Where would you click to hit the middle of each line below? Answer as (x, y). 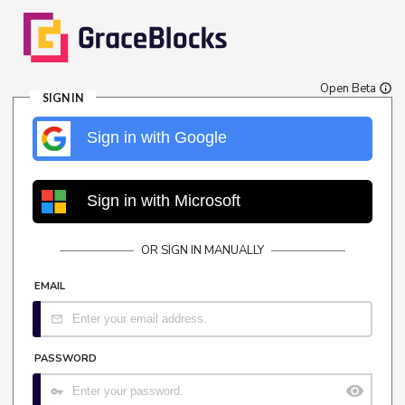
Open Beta (349, 88)
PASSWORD (66, 358)
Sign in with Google (156, 138)
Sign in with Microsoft (163, 200)
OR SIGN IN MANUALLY (202, 251)
